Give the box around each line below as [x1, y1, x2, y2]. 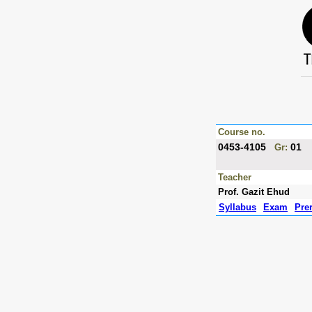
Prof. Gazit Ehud [218, 187, 290, 197]
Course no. [218, 127, 265, 137]
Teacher [218, 172, 251, 182]
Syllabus [219, 202, 256, 212]
